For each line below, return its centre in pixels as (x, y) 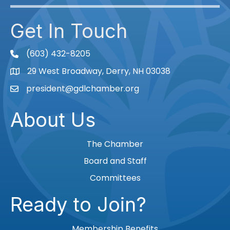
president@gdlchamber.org (83, 89)
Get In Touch (69, 31)
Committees (115, 178)
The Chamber (115, 144)
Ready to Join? (78, 205)
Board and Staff (115, 161)
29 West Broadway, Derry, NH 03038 (99, 71)
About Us (53, 120)
